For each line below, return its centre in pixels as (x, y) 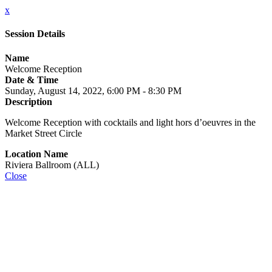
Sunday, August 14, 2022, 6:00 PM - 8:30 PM (93, 90)
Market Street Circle (43, 133)
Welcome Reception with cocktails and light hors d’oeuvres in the (130, 122)
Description (29, 101)
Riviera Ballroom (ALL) (52, 165)
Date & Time (32, 80)
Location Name (36, 154)
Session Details (35, 34)
